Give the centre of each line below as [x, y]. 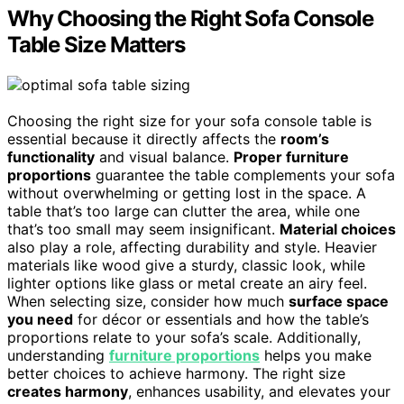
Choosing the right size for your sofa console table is [189, 121]
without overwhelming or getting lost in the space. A [187, 193]
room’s [305, 139]
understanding [58, 356]
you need [40, 320]
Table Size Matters [96, 45]
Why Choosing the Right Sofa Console [190, 19]
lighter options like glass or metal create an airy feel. [187, 284]
